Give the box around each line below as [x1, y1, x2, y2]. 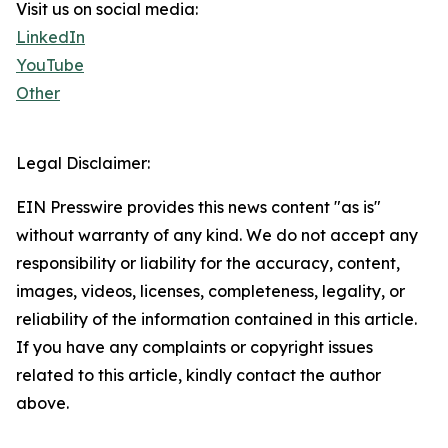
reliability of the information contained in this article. [16, 309, 417, 330]
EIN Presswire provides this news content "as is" [16, 197, 381, 218]
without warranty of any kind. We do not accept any [16, 225, 418, 246]
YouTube [16, 55, 84, 76]
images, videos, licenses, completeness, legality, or [16, 281, 405, 302]
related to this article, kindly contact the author [16, 365, 381, 386]
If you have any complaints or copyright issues [16, 337, 373, 358]
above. [16, 393, 69, 414]
